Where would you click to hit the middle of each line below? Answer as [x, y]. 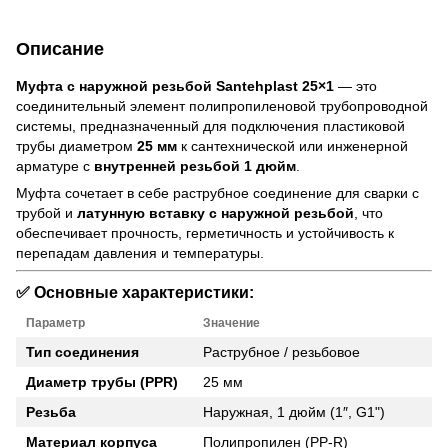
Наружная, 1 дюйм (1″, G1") [294, 412]
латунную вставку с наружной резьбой [215, 212]
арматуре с [55, 165]
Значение [231, 323]
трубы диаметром [76, 145]
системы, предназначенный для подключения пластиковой [210, 125]
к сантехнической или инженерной [292, 145]
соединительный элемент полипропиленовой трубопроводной [222, 105]
